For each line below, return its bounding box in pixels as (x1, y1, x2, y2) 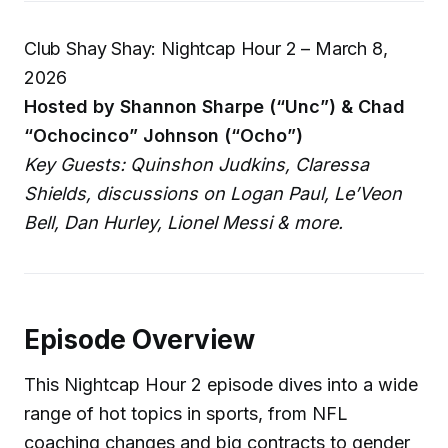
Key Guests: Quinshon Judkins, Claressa (24, 154, 369, 175)
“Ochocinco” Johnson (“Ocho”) (24, 125, 303, 146)
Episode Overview (24, 323, 255, 355)
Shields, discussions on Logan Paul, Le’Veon (24, 183, 402, 204)
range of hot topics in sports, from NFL (24, 402, 348, 424)
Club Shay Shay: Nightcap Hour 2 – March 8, (24, 38, 388, 59)
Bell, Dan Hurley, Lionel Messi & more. (24, 212, 343, 233)
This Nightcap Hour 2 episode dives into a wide (24, 373, 418, 395)
